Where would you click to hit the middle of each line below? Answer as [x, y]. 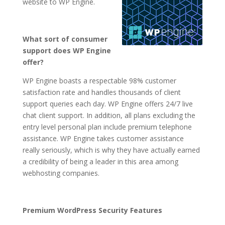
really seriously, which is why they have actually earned [111, 150]
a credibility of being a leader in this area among [100, 162]
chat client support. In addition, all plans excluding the [109, 116]
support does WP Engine [67, 51]
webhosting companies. [61, 173]
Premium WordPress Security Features [92, 210]
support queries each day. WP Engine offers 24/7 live [107, 104]
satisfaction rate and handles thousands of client [101, 92]
